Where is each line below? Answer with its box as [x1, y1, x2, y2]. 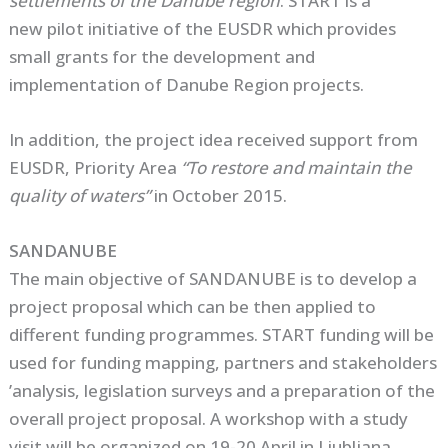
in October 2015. [150, 183, 288, 207]
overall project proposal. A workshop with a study [9, 407, 409, 431]
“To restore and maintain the [181, 155, 413, 179]
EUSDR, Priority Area [9, 155, 182, 179]
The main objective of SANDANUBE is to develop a [9, 267, 418, 291]
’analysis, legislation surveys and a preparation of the [9, 379, 436, 403]
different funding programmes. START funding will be [9, 323, 435, 347]
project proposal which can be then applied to [9, 295, 377, 319]
